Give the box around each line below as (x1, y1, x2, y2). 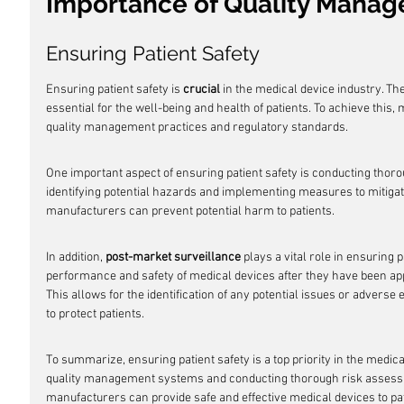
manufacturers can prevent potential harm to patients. (46, 204, 335, 219)
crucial (183, 82, 220, 97)
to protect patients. (46, 307, 144, 322)
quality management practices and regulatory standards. (46, 120, 348, 135)
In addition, (46, 250, 106, 265)
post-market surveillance (106, 250, 241, 265)
